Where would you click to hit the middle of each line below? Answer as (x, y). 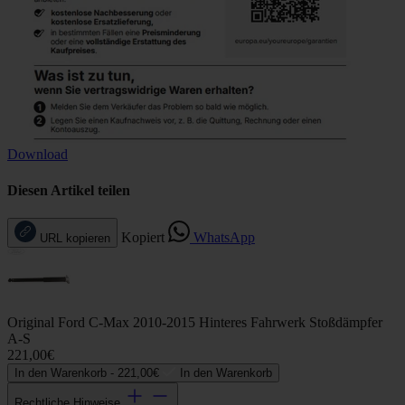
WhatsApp (224, 237)
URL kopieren (75, 238)
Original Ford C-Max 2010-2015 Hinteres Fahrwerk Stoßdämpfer (195, 322)
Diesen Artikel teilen (69, 190)
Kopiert (143, 237)
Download (38, 155)
